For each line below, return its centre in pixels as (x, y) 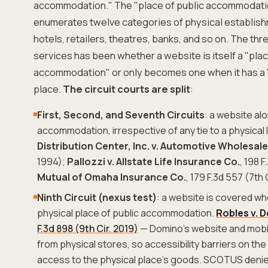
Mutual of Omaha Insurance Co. (112, 177)
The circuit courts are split (127, 89)
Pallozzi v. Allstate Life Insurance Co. (153, 162)
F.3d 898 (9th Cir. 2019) (88, 229)
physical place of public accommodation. (127, 213)
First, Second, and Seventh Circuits (121, 115)
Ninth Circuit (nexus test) (97, 197)
